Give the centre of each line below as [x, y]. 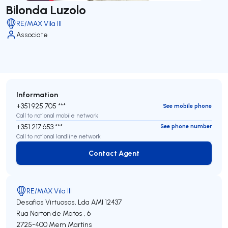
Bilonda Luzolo [46, 9]
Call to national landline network [59, 136]
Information [37, 94]
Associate [32, 35]
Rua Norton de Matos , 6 [53, 213]
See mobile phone [187, 106]
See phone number [186, 126]
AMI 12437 [106, 202]
